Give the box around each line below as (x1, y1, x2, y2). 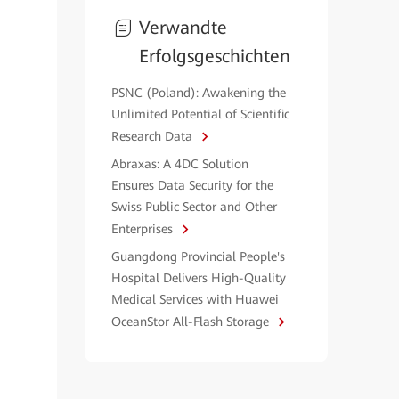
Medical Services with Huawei (110, 292, 279, 306)
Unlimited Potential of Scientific (110, 107, 289, 121)
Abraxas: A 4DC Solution (110, 157, 248, 171)
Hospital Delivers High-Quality (110, 271, 286, 285)
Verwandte (138, 17, 227, 38)
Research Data (110, 129, 196, 143)
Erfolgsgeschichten (138, 45, 290, 67)
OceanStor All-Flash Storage (110, 314, 273, 329)
